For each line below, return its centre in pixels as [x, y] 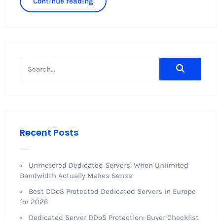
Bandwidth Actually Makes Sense [76, 175]
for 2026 [34, 202]
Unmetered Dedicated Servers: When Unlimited [108, 165]
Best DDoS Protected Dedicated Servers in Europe [112, 191]
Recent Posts [49, 132]
